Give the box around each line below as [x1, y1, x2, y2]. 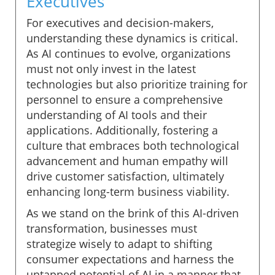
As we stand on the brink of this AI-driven [26, 205, 239, 220]
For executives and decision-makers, [26, 15, 214, 30]
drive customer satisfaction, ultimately [26, 168, 224, 184]
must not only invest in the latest [26, 61, 196, 76]
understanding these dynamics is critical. [26, 30, 238, 45]
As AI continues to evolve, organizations [26, 45, 231, 61]
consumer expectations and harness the [26, 251, 234, 266]
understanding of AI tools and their [26, 107, 207, 122]
